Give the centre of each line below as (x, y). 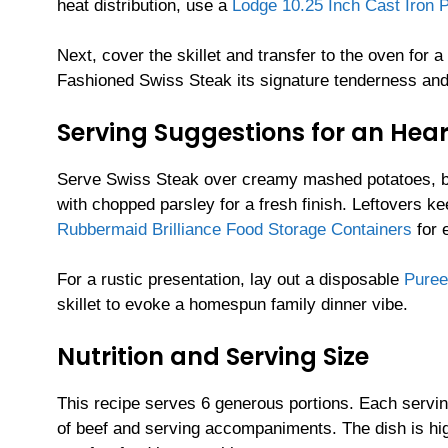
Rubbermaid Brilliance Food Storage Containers (234, 229)
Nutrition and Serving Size (213, 356)
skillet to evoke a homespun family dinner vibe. (232, 305)
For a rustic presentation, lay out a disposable (230, 280)
